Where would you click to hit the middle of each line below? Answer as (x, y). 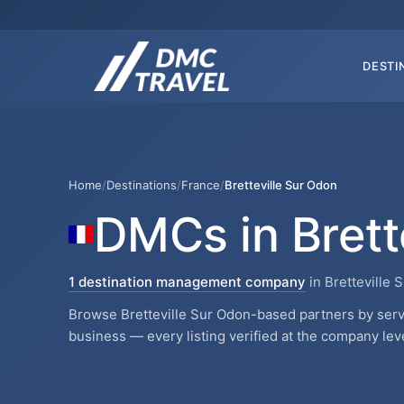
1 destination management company (187, 281)
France (201, 184)
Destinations (142, 184)
